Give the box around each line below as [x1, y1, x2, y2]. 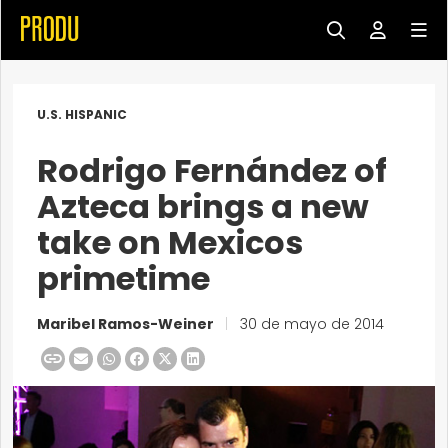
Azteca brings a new [37, 184, 369, 229]
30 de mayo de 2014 [236, 314, 384, 334]
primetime [37, 256, 210, 301]
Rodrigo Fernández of [37, 148, 387, 193]
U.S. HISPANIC [37, 106, 127, 123]
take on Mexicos [37, 220, 303, 265]
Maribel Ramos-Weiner [37, 314, 217, 334]
